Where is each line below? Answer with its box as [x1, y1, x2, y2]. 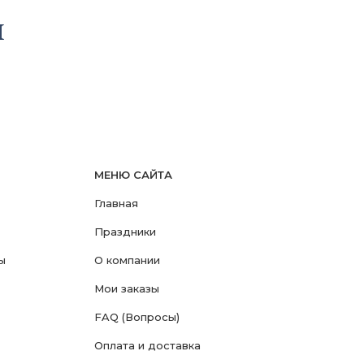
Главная [94, 197, 138, 210]
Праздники [94, 225, 156, 238]
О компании [94, 253, 160, 266]
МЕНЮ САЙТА [94, 168, 172, 181]
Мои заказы [94, 282, 159, 295]
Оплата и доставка [94, 339, 201, 352]
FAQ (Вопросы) [94, 310, 180, 323]
